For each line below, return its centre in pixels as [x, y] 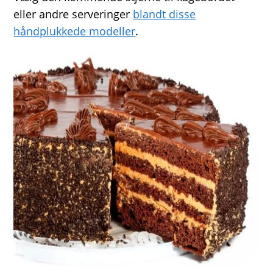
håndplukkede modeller [75, 31]
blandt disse [165, 14]
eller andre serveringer [73, 14]
